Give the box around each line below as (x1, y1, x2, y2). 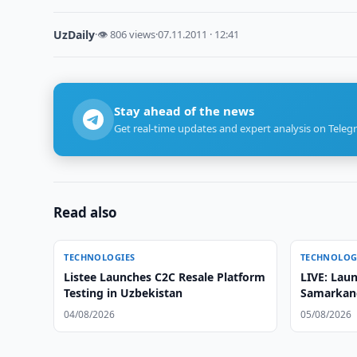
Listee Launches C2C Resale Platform (64, 269, 266, 284)
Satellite (300, 301, 345, 316)
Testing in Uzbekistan (64, 285, 183, 300)
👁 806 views (97, 27, 156, 41)
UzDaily (53, 27, 96, 42)
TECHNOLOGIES (64, 251, 135, 263)
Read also (53, 203, 118, 222)
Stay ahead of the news (114, 103, 255, 119)
